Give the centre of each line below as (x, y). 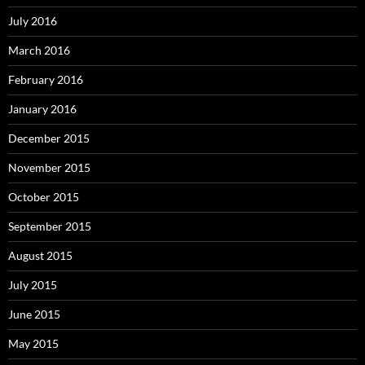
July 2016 (33, 20)
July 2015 (33, 284)
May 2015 (33, 343)
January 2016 (42, 108)
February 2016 (46, 79)
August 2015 (40, 255)
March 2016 (39, 50)
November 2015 (49, 167)
